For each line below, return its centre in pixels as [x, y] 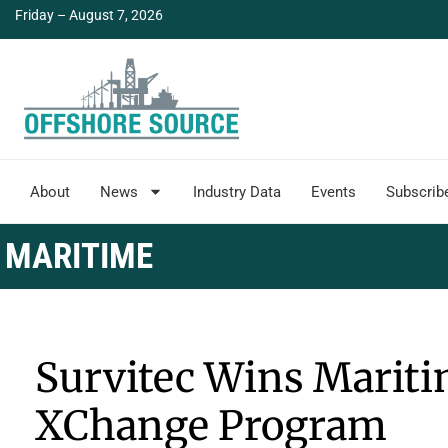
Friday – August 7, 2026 [89, 15]
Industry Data [237, 191]
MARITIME [78, 256]
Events [333, 191]
